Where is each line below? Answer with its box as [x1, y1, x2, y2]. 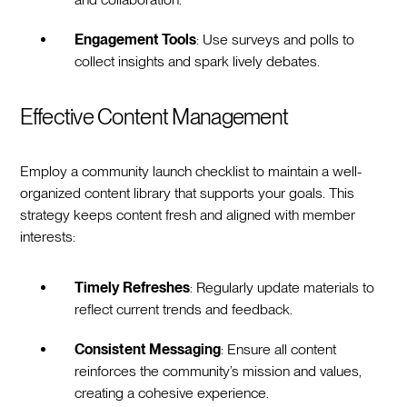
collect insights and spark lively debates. [74, 52, 321, 70]
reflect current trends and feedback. [74, 300, 293, 318]
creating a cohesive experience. [74, 383, 270, 402]
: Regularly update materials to [190, 278, 375, 296]
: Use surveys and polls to [196, 30, 355, 48]
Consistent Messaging [74, 340, 222, 358]
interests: [20, 227, 76, 245]
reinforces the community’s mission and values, [74, 362, 362, 380]
